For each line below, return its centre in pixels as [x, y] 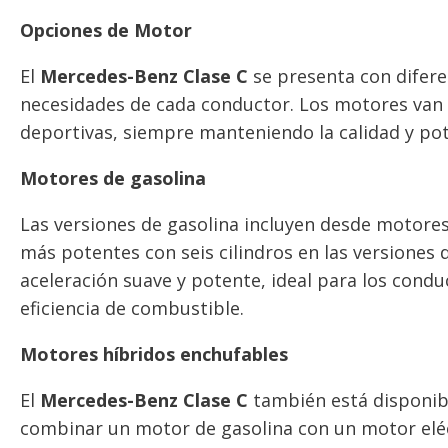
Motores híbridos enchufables [154, 353]
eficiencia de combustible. [132, 307]
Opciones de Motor [106, 29]
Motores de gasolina [113, 177]
